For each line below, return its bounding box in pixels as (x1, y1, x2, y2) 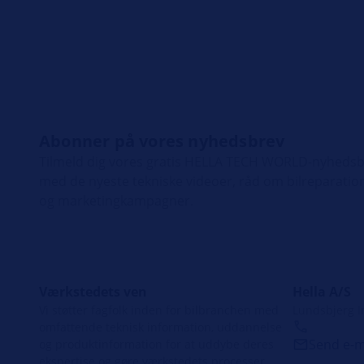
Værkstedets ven (39, 282, 147, 301)
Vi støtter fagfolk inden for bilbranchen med (39, 301, 279, 318)
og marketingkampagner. (39, 191, 193, 210)
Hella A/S (292, 282, 351, 301)
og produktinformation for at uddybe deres (39, 336, 274, 352)
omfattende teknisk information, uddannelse (39, 318, 282, 335)
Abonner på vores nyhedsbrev (39, 129, 285, 152)
